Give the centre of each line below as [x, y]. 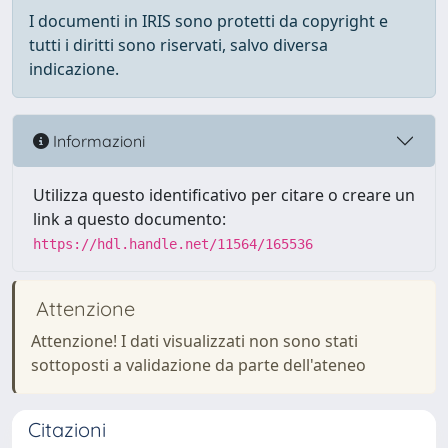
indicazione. [74, 69]
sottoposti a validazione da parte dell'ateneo [198, 365]
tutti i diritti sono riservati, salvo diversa [178, 45]
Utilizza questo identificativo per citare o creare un [224, 195]
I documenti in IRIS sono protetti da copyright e [208, 21]
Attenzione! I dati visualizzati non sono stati [194, 341]
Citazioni [67, 429]
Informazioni [97, 140]
